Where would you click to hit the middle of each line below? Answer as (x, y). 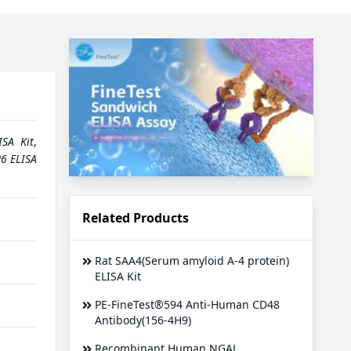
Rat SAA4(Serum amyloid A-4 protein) (192, 260)
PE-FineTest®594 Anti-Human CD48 (187, 304)
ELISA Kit (118, 276)
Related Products (136, 217)
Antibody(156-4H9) (143, 320)
